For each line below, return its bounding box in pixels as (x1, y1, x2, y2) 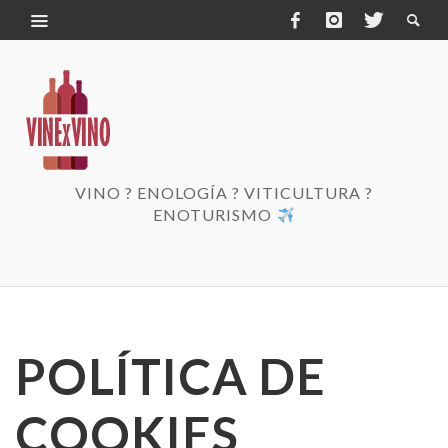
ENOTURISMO (153, 205, 277, 224)
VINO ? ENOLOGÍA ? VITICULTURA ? (75, 183, 373, 202)
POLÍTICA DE (15, 347, 326, 405)
